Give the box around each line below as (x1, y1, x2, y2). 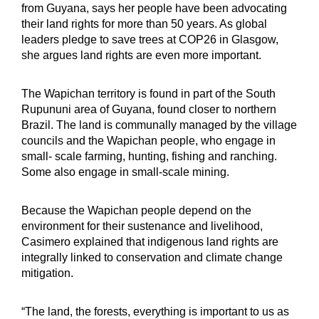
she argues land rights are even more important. (21, 48, 261, 61)
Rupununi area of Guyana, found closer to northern (21, 103, 276, 115)
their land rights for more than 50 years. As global (21, 17, 267, 30)
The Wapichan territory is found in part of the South (21, 87, 276, 100)
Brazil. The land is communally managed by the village (21, 118, 297, 131)
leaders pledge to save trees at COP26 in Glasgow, (21, 33, 278, 46)
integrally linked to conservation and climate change (21, 251, 283, 263)
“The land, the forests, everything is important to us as (21, 305, 289, 318)
